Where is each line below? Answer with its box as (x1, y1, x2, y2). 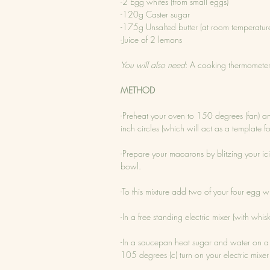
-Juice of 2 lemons (121, 33, 182, 45)
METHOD (121, 84, 155, 96)
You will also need (121, 58, 185, 71)
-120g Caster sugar (121, 8, 190, 20)
